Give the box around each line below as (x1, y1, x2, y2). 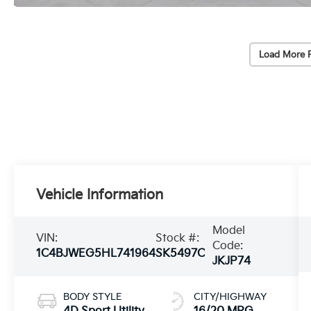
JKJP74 (212, 255, 251, 269)
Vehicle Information (36, 187, 164, 204)
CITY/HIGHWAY (193, 291, 267, 303)
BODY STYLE (63, 291, 122, 303)
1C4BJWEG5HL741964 (36, 247, 156, 261)
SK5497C (155, 247, 205, 261)
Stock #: (155, 232, 200, 246)
